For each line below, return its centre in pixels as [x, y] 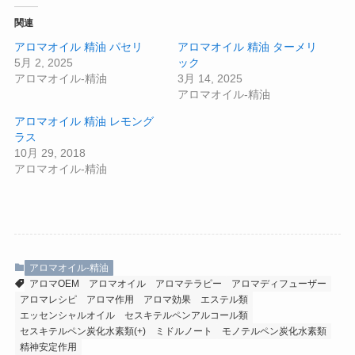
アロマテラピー [188, 284]
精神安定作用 [48, 347]
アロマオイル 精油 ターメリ [247, 47]
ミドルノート [183, 332]
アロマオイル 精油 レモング [84, 122]
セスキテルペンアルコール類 [186, 316]
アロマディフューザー [279, 284]
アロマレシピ [48, 300]
